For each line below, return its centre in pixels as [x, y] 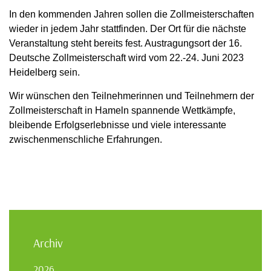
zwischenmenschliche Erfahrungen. [87, 139]
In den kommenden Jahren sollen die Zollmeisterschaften [132, 14]
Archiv [48, 243]
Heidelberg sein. [44, 72]
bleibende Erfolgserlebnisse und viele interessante [118, 125]
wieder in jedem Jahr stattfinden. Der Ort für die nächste [128, 28]
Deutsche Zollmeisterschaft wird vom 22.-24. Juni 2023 [126, 57]
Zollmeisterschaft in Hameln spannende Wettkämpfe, [122, 110]
